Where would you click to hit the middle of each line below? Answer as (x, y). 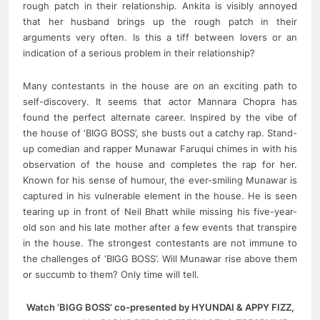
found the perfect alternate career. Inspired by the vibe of (160, 117)
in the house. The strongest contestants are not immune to (160, 242)
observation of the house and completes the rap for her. (160, 164)
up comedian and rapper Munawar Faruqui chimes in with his (160, 148)
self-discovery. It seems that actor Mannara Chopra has (160, 101)
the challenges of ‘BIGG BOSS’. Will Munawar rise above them (160, 258)
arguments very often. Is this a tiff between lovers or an (160, 37)
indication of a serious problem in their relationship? (139, 52)
